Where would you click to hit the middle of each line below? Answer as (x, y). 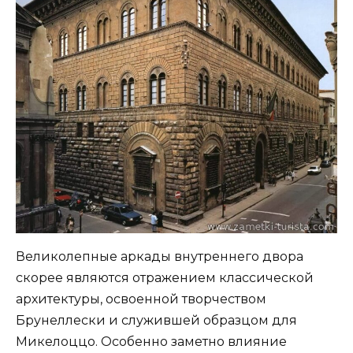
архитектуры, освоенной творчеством (141, 299)
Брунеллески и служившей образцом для (156, 320)
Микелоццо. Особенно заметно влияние (151, 341)
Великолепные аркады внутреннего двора (160, 256)
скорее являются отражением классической (165, 277)
